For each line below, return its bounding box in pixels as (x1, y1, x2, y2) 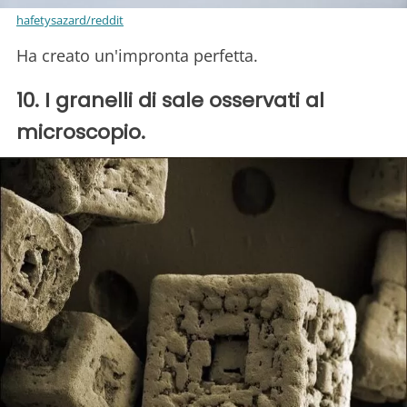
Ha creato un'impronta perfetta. (16, 44, 258, 66)
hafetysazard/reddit (16, 11, 124, 28)
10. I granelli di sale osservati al (16, 85, 324, 114)
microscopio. (16, 117, 145, 146)
